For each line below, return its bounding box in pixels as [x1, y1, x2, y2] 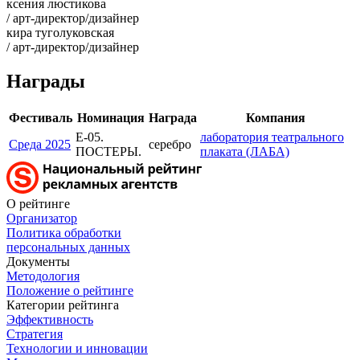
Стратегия [6, 326, 63, 341]
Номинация [76, 110, 145, 125]
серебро [149, 137, 191, 151]
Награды [6, 71, 85, 92]
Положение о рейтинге [6, 283, 133, 297]
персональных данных [6, 239, 130, 254]
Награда [149, 110, 197, 125]
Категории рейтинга [6, 297, 119, 312]
